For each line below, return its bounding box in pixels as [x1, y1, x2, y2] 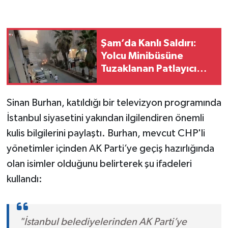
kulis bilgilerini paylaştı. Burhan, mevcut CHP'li [6, 128, 205, 138]
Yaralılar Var [101, 89, 157, 100]
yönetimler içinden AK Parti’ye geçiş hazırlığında [6, 143, 214, 154]
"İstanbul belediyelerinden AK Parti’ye [19, 216, 187, 227]
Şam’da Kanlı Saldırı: [101, 38, 196, 49]
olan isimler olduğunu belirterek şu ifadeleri [6, 158, 192, 169]
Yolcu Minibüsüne [101, 51, 183, 62]
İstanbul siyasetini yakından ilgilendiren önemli [6, 112, 204, 123]
